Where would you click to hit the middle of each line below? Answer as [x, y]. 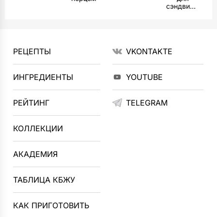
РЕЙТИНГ [31, 102]
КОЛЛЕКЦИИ [38, 128]
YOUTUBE [144, 77]
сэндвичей [193, 6]
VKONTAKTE [149, 51]
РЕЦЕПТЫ [32, 51]
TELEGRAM [147, 102]
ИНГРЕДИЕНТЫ [43, 77]
